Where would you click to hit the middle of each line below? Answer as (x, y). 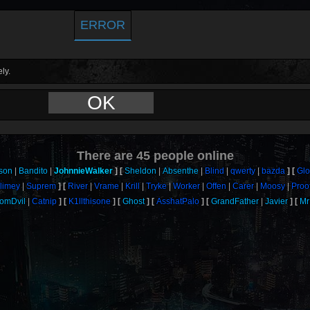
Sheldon (140, 171)
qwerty (243, 171)
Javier (277, 201)
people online (192, 156)
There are (106, 156)
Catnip (45, 201)
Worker (186, 186)
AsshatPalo (178, 201)
